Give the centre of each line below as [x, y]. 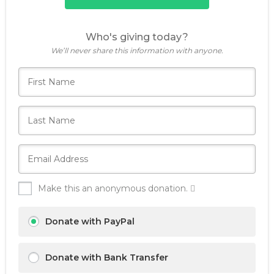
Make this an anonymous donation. [114, 189]
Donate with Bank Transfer [107, 258]
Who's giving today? [137, 37]
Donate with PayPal [90, 222]
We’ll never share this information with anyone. [137, 51]
